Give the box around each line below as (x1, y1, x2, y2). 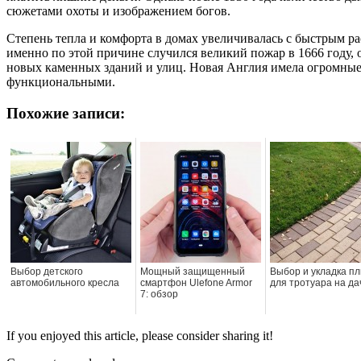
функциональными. (6, 75, 115, 89)
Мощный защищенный (140, 265, 245, 277)
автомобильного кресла (10, 276, 119, 288)
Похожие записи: (6, 105, 125, 122)
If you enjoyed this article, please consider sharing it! (6, 328, 273, 342)
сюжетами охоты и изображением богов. (6, 4, 230, 19)
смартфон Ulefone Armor (140, 276, 252, 288)
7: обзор (140, 288, 178, 300)
